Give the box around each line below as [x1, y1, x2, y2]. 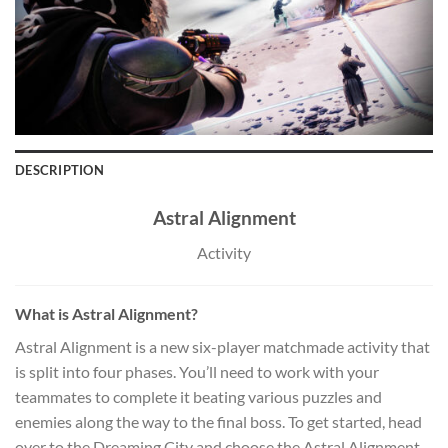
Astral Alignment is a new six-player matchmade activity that [15, 337, 430, 357]
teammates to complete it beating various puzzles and [15, 387, 382, 407]
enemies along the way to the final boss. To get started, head [15, 412, 422, 432]
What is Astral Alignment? [15, 304, 198, 324]
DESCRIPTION [15, 162, 104, 179]
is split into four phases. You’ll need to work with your [15, 362, 379, 382]
